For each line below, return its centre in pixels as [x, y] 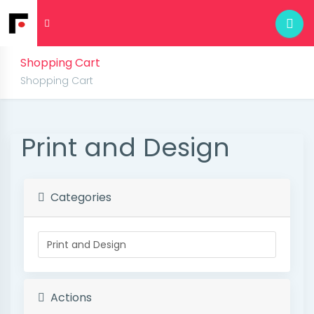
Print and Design [125, 148]
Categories [78, 197]
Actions [68, 298]
